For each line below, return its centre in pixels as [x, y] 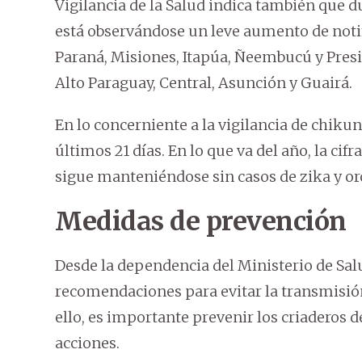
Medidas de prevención [201, 222]
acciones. [87, 343]
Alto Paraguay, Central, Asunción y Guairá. [204, 83]
